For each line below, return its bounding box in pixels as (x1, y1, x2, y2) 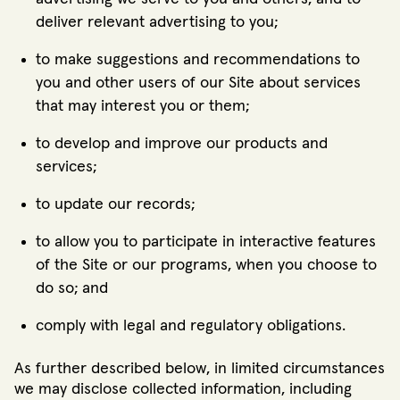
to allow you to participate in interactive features (36, 234, 376, 251)
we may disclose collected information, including (14, 381, 352, 398)
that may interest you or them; (36, 98, 249, 115)
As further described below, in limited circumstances (14, 361, 385, 378)
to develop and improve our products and (36, 136, 328, 153)
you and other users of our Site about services (36, 75, 361, 92)
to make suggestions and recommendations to (36, 52, 360, 69)
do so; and (36, 280, 108, 297)
